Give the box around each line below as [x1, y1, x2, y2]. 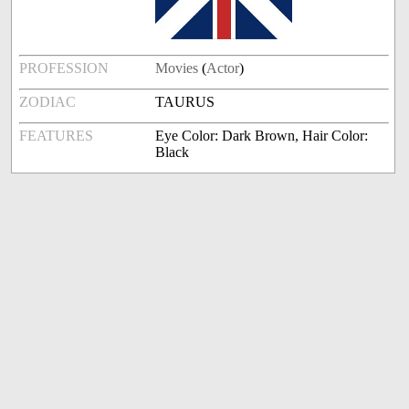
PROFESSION [19, 60, 110, 77]
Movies [155, 60, 199, 77]
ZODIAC [19, 94, 77, 110]
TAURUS [155, 94, 215, 110]
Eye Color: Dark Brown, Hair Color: [155, 128, 369, 144]
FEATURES [19, 128, 94, 144]
